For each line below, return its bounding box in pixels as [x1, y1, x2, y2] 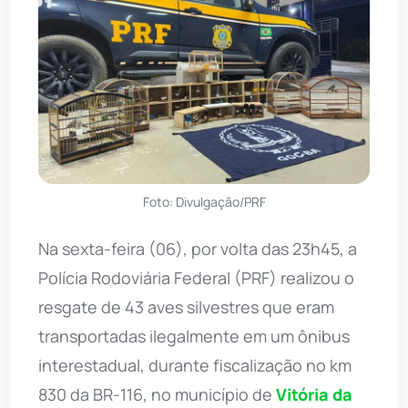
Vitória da [276, 383, 352, 406]
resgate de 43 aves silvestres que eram [38, 296, 334, 319]
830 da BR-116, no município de [38, 383, 276, 406]
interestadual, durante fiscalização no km [38, 354, 352, 377]
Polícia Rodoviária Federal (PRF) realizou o [38, 267, 354, 290]
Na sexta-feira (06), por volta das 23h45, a [38, 238, 357, 260]
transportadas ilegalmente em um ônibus [38, 325, 350, 348]
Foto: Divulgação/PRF [142, 193, 266, 211]
